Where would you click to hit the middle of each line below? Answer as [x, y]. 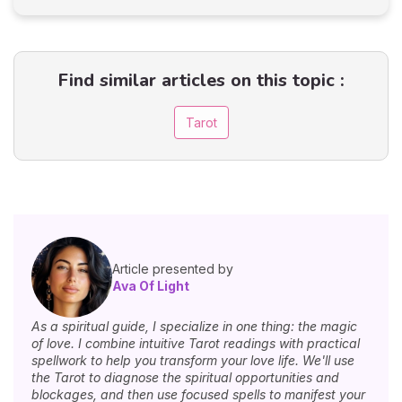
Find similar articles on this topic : [201, 81]
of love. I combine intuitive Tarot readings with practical [196, 343]
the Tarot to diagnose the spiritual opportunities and [185, 377]
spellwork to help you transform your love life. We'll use [193, 360]
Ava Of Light [151, 285]
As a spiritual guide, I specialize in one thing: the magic [194, 326]
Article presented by [173, 268]
